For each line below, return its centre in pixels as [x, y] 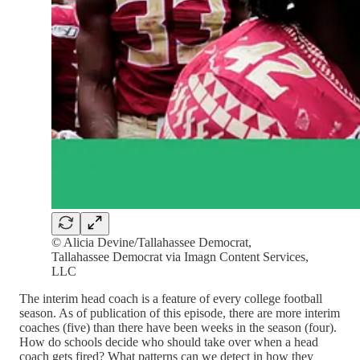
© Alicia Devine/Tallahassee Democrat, [151, 242]
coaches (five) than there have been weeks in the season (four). [178, 327]
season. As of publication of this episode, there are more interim [180, 313]
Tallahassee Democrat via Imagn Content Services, [180, 256]
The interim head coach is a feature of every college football [171, 298]
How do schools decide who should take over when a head [169, 342]
